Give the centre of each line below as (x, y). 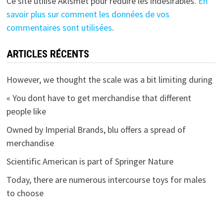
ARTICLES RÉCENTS (48, 54)
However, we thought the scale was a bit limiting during (109, 80)
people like (26, 111)
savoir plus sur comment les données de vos (88, 14)
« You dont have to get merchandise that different (99, 98)
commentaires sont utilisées (59, 28)
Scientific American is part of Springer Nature (90, 162)
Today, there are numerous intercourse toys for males (106, 180)
